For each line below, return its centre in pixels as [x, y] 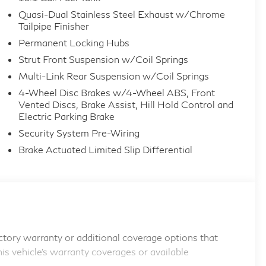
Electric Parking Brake [66, 116]
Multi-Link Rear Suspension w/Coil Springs [113, 76]
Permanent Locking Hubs [74, 43]
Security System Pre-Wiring [79, 133]
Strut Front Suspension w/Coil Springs [103, 59]
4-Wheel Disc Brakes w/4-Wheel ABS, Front [117, 93]
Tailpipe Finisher [53, 26]
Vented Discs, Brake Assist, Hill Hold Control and [126, 104]
